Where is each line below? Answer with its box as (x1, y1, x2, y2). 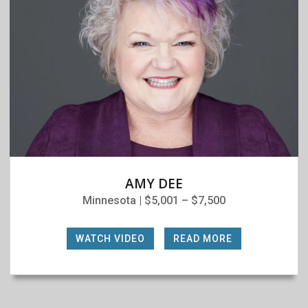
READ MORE (173, 232, 232, 244)
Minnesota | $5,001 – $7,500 (82, 193, 225, 207)
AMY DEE (125, 174, 183, 192)
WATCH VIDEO (76, 232, 145, 244)
